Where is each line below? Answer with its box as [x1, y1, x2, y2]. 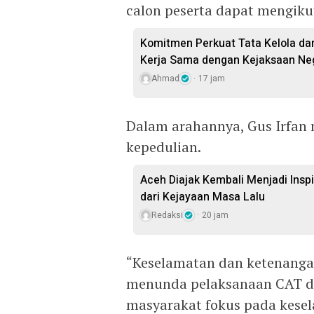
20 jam [202, 208, 228, 221]
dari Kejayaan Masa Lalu [140, 188, 265, 205]
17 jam [198, 71, 225, 85]
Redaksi [151, 208, 183, 221]
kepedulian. [126, 137, 201, 156]
